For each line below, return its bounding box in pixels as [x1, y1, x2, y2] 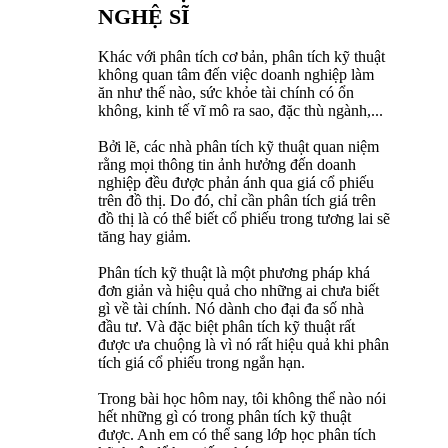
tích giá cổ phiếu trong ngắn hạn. [98, 353, 305, 371]
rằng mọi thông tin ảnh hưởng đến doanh [98, 155, 356, 173]
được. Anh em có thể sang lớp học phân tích [98, 425, 376, 443]
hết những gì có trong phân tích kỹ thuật [98, 407, 351, 425]
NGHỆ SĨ [98, 3, 190, 29]
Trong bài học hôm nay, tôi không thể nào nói [98, 389, 386, 407]
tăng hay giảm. [98, 227, 191, 245]
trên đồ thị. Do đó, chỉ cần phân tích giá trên [98, 191, 376, 209]
